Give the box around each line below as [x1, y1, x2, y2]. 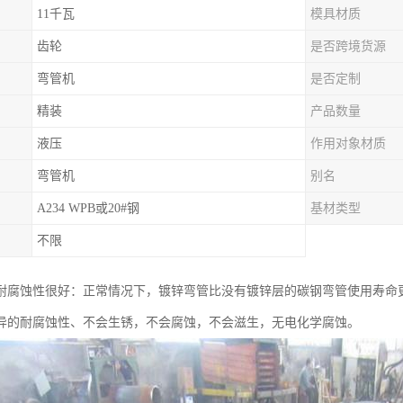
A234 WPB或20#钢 [37, 201, 139, 215]
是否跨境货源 [310, 40, 386, 53]
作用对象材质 [310, 137, 386, 150]
